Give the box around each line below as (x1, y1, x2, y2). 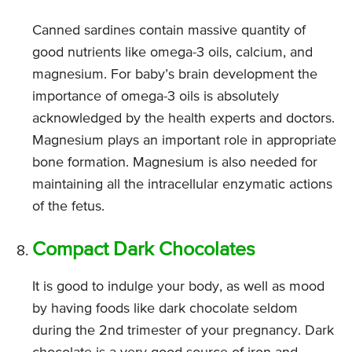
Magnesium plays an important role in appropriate (32, 134, 336, 148)
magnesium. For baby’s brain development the (32, 68, 317, 82)
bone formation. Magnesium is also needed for (32, 156, 317, 170)
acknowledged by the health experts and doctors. (32, 112, 335, 126)
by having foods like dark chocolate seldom (32, 302, 298, 317)
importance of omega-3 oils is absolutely (32, 90, 279, 104)
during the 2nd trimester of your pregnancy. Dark (32, 324, 334, 339)
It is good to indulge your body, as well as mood (32, 280, 324, 295)
